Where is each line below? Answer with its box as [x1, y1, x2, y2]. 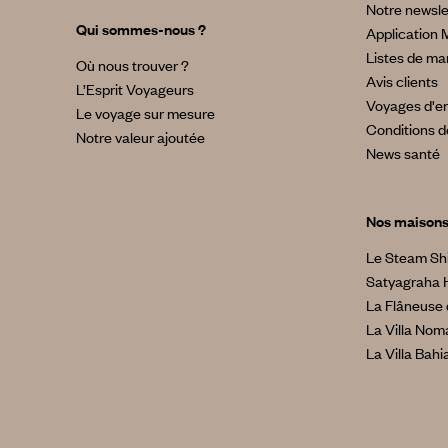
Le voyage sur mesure [75, 102, 215, 123]
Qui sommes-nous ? [75, 18, 206, 39]
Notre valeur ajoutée [75, 126, 205, 147]
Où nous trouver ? [75, 54, 189, 75]
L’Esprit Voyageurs [75, 78, 194, 99]
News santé [365, 142, 440, 163]
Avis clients [365, 70, 438, 91]
